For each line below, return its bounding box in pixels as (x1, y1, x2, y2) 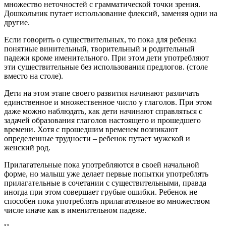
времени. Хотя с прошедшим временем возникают (4, 125, 178, 134)
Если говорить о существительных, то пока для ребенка (4, 35, 197, 44)
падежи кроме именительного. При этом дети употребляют (4, 53, 209, 62)
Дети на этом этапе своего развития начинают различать (4, 88, 199, 97)
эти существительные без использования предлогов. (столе (4, 62, 208, 71)
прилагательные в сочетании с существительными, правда (4, 178, 206, 187)
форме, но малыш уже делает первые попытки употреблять (4, 169, 208, 178)
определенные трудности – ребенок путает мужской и (4, 134, 190, 143)
